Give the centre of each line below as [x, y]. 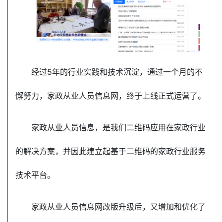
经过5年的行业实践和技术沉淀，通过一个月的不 [117, 72]
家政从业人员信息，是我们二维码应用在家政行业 [118, 128]
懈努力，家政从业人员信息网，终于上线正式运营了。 [111, 96]
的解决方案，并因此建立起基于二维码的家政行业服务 [111, 151]
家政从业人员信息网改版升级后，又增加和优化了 [118, 207]
